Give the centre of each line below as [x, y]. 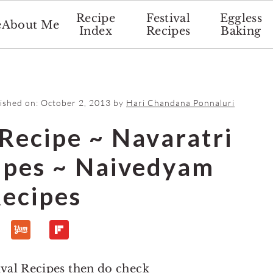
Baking [241, 31]
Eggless [241, 18]
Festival [168, 18]
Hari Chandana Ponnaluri [180, 103]
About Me [30, 25]
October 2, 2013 [76, 103]
